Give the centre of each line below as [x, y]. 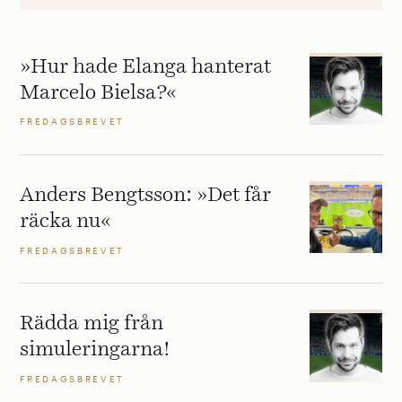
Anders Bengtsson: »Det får [146, 195]
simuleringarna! [95, 350]
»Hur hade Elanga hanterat [146, 66]
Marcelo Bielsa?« [99, 92]
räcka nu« [66, 221]
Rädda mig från [92, 324]
